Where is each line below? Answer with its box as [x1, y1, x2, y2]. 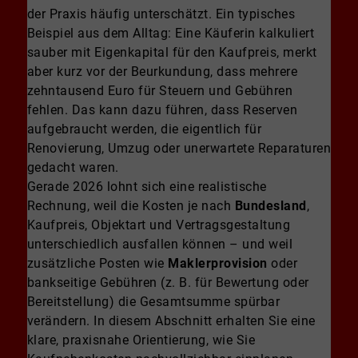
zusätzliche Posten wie [26, 256, 169, 272]
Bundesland [234, 198, 307, 214]
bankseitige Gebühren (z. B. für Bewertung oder [26, 275, 309, 291]
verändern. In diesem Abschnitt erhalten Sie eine [26, 313, 316, 329]
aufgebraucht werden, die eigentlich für [26, 121, 262, 137]
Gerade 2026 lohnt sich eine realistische [26, 179, 267, 195]
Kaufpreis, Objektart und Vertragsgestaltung [26, 217, 291, 233]
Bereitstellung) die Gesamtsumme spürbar [26, 294, 280, 310]
